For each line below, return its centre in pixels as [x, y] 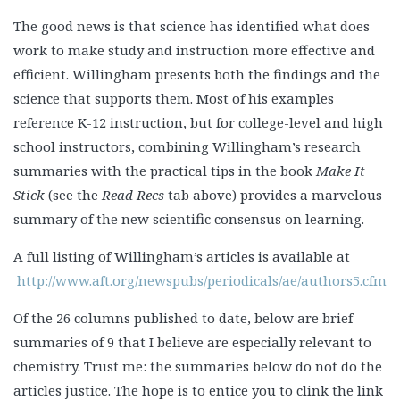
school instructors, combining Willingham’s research [187, 147]
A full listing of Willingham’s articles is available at [182, 257]
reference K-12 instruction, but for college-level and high [198, 123]
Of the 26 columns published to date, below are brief [183, 318]
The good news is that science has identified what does [192, 26]
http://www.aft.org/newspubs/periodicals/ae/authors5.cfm [202, 281]
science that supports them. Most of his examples [174, 99]
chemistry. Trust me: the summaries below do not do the [198, 367]
